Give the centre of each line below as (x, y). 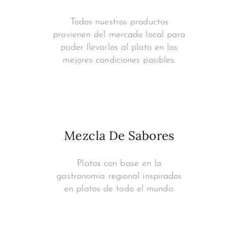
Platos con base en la (119, 163)
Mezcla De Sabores (119, 135)
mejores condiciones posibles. (119, 60)
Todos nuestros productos (119, 22)
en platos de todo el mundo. (119, 189)
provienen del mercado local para (119, 35)
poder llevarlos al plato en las (119, 47)
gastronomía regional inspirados (119, 176)
